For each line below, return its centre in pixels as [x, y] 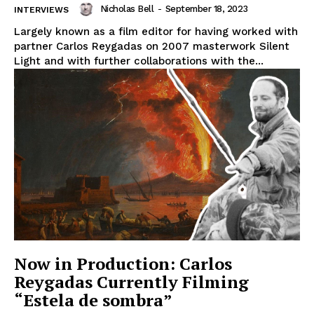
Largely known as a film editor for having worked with [156, 32]
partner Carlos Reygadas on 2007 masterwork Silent [152, 47]
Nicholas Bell [127, 9]
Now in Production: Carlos [123, 264]
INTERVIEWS [41, 10]
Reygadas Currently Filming [131, 282]
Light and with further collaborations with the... [139, 61]
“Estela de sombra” [93, 300]
